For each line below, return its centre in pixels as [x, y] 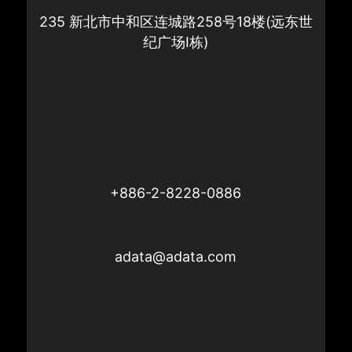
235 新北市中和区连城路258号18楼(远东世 [176, 22]
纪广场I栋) [176, 42]
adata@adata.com [176, 257]
